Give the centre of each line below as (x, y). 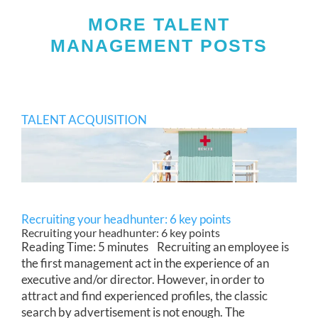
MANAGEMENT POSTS (159, 45)
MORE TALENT (159, 24)
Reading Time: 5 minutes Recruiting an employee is (155, 246)
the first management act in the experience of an (145, 263)
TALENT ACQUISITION (84, 119)
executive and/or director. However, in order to (143, 279)
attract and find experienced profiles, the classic (144, 295)
